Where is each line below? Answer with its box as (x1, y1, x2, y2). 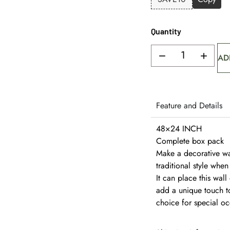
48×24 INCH (156, 123, 202, 135)
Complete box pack (156, 135, 224, 147)
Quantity (151, 26, 182, 36)
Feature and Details (156, 100, 223, 112)
